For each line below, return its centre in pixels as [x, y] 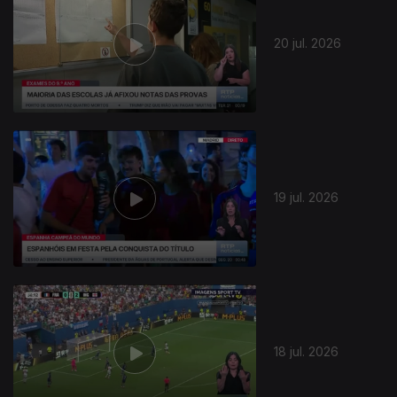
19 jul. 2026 [307, 197]
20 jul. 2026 [308, 43]
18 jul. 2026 [307, 351]
